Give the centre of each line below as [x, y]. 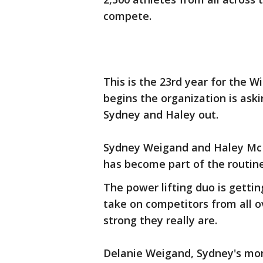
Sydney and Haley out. [161, 114]
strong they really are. [160, 220]
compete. [127, 16]
